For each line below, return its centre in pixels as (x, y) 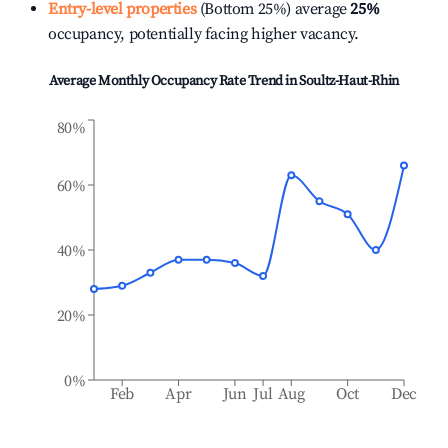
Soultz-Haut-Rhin (349, 81)
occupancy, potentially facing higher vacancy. (204, 34)
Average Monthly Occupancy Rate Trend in (174, 81)
